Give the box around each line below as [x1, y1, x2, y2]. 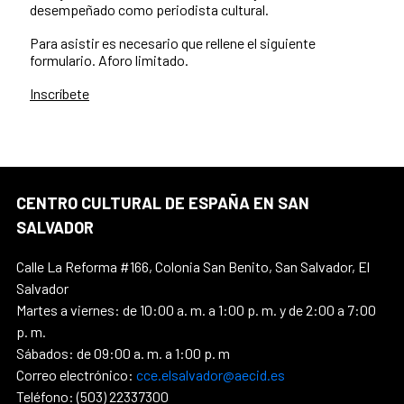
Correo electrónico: [16, 365, 136, 383]
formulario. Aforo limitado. [30, 50, 188, 69]
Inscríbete [30, 84, 89, 102]
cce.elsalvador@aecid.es [136, 365, 285, 383]
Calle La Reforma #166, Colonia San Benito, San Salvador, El [16, 257, 370, 275]
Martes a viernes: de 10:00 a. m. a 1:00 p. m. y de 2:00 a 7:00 [16, 300, 376, 318]
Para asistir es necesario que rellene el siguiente [30, 33, 316, 51]
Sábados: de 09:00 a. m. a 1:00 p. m [16, 344, 230, 362]
